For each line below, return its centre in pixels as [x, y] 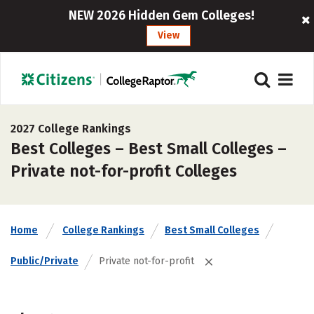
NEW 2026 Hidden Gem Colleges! [162, 15]
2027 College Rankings [71, 129]
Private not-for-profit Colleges [124, 171]
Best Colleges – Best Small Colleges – [149, 149]
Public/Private [45, 261]
